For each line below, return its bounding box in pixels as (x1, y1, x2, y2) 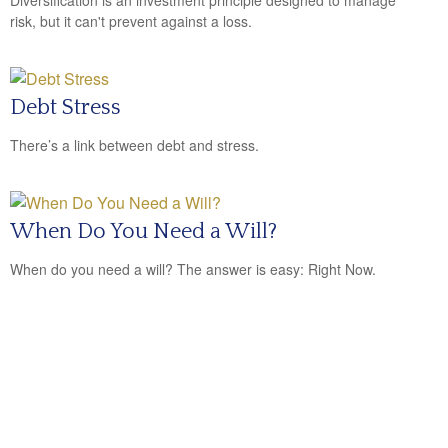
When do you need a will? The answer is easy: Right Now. (10, 259, 376, 279)
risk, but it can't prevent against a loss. (10, 11, 252, 31)
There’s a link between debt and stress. (10, 135, 259, 155)
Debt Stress (10, 95, 121, 120)
